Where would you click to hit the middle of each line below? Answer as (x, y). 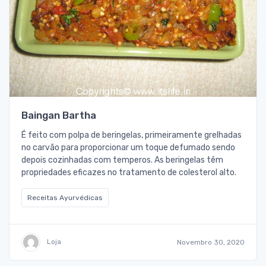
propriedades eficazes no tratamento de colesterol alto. (129, 173)
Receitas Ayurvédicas (65, 198)
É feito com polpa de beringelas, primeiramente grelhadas (132, 135)
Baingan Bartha (59, 115)
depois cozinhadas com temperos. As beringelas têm (122, 160)
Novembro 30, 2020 (211, 243)
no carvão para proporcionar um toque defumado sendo (128, 148)
